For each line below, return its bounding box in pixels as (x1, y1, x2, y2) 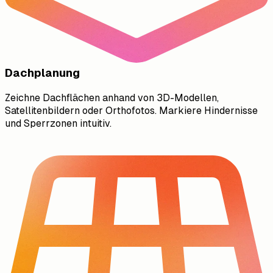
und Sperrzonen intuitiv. (5, 117, 112, 129)
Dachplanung (5, 66, 80, 80)
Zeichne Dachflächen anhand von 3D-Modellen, (5, 91, 219, 104)
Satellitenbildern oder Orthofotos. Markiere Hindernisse (5, 104, 258, 116)
